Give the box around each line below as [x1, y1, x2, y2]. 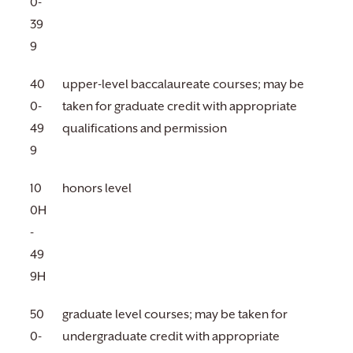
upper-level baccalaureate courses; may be [62, 77, 304, 91]
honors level [62, 181, 132, 195]
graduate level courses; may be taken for [62, 307, 288, 321]
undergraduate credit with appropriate [62, 329, 280, 344]
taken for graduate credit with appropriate [62, 99, 297, 113]
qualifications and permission [62, 121, 227, 136]
